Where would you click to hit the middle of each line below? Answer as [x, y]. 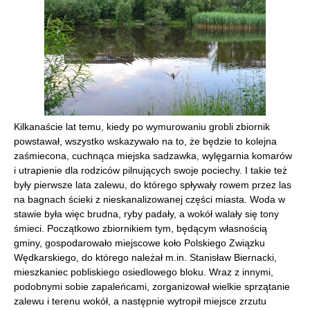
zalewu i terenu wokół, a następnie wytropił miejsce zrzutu [140, 301]
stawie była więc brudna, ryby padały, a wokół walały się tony [146, 214]
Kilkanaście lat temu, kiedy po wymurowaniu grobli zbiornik [142, 127]
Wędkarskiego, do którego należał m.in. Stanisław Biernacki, [145, 257]
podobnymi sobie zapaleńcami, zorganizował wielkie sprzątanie [152, 286]
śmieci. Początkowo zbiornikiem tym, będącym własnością [140, 228]
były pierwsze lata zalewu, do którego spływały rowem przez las [153, 185]
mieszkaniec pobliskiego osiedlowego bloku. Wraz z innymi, [144, 272]
